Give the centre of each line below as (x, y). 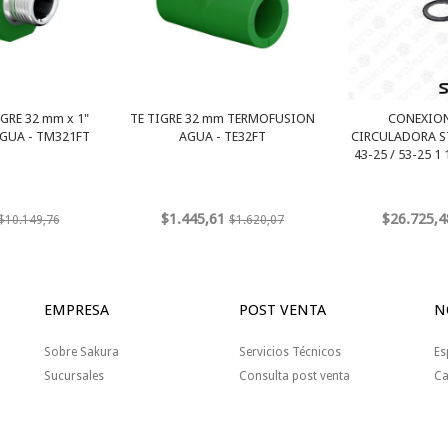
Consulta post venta (294, 376)
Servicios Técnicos (290, 352)
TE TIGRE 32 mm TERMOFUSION (222, 119)
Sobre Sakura (81, 352)
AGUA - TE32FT (222, 137)
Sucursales (74, 376)
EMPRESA (76, 310)
